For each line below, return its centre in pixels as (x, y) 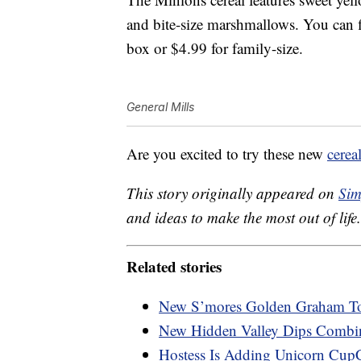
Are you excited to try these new (227, 154)
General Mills (160, 107)
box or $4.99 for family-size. (215, 48)
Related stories (174, 266)
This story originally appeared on (232, 193)
